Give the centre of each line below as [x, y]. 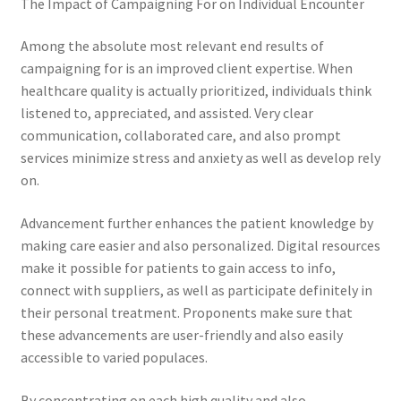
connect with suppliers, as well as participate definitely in [196, 290]
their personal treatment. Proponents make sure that [186, 313]
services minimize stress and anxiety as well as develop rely [200, 158]
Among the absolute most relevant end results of [172, 46]
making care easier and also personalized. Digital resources [200, 246]
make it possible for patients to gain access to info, [178, 268]
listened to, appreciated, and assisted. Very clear [166, 113]
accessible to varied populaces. [114, 358]
